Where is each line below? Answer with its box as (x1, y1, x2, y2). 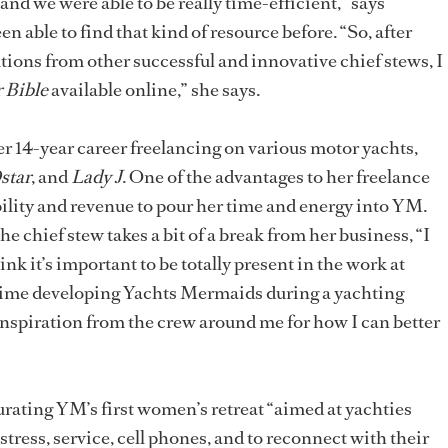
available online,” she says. (48, 77, 260, 103)
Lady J (71, 164, 122, 190)
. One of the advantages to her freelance (122, 164, 430, 190)
